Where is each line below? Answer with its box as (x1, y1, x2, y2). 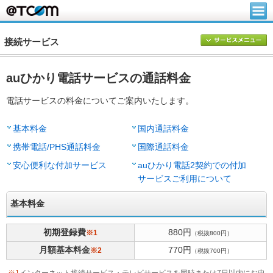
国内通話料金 (137, 124, 189, 133)
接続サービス (4, 37, 59, 47)
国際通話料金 (137, 143, 189, 152)
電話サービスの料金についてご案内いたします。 (6, 96, 194, 105)
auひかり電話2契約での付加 (137, 161, 246, 170)
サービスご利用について (137, 174, 232, 183)
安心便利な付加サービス (13, 161, 107, 170)
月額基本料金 (39, 246, 90, 255)
